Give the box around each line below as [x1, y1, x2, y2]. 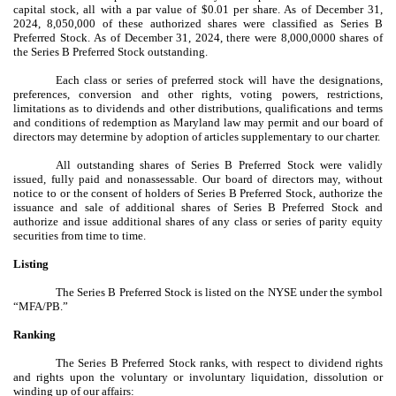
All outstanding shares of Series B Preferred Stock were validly [56, 157, 383, 171]
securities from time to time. [13, 228, 146, 242]
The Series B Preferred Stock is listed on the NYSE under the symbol [56, 285, 383, 299]
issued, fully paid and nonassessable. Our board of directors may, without [13, 171, 383, 186]
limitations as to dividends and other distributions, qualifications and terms [13, 101, 383, 115]
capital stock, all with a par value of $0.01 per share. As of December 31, [13, 2, 383, 16]
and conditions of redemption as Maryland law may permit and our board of [13, 115, 383, 129]
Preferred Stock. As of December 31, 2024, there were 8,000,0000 [13, 30, 336, 44]
